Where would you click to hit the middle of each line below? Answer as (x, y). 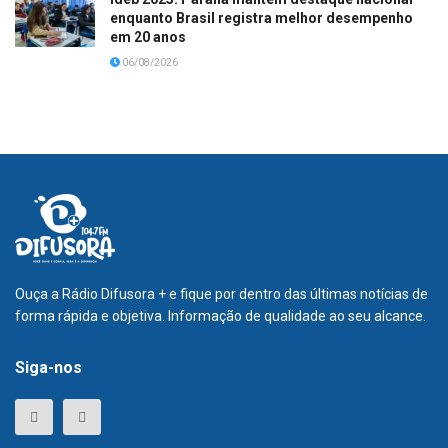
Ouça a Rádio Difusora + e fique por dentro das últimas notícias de (221, 293)
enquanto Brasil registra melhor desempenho (261, 17)
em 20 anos (148, 36)
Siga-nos (48, 367)
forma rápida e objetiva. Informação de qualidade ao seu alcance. (220, 315)
